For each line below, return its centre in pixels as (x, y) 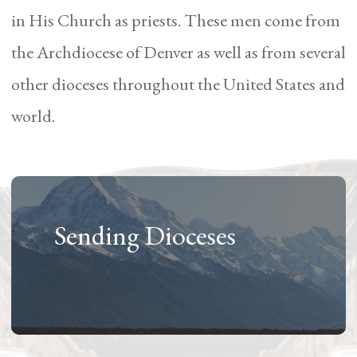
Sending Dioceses (145, 235)
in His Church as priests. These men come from (175, 20)
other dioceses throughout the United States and (178, 84)
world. (33, 116)
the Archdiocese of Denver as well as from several (178, 52)
